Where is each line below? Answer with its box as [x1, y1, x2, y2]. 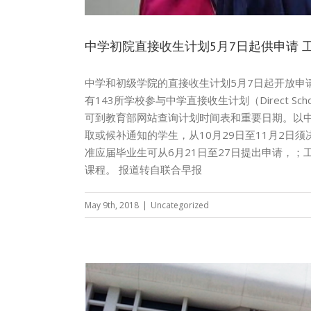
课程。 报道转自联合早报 [85, 162, 202, 176]
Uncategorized [151, 199, 209, 211]
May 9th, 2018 [85, 199, 139, 211]
